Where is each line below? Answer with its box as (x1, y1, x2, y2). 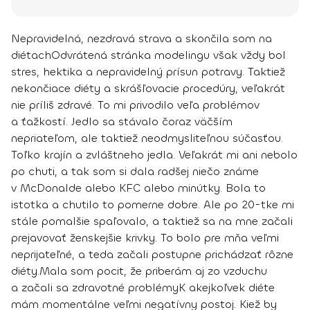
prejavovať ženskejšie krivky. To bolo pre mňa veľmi (11, 230, 279, 246)
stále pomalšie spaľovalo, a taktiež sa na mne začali (11, 214, 293, 229)
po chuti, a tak (11, 164, 93, 179)
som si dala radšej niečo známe (93, 164, 259, 179)
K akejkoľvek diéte (179, 280, 275, 295)
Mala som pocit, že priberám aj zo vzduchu (39, 264, 267, 279)
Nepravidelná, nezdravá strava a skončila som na (11, 31, 272, 46)
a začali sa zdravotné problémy (11, 280, 179, 295)
